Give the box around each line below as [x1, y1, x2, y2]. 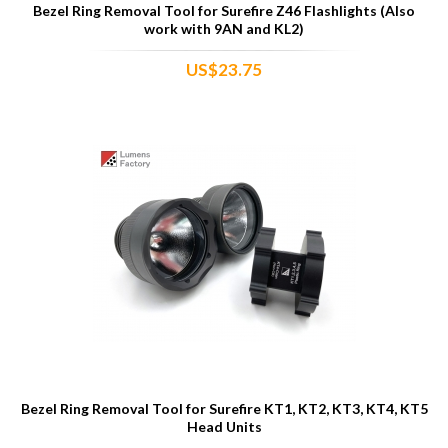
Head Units [186, 417, 262, 435]
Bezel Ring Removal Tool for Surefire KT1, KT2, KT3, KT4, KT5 [20, 399, 428, 417]
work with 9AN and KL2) [144, 20, 304, 37]
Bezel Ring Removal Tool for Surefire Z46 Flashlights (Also [33, 2, 415, 19]
